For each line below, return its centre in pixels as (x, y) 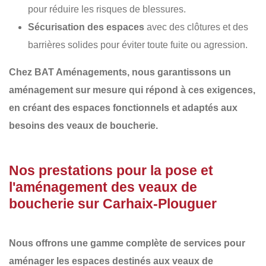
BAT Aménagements (81, 72)
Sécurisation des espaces (86, 27)
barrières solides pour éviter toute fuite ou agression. (138, 45)
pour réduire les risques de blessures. (107, 9)
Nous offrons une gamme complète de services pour (127, 243)
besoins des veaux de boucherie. (83, 125)
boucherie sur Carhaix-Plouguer (113, 203)
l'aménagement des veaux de (103, 187)
